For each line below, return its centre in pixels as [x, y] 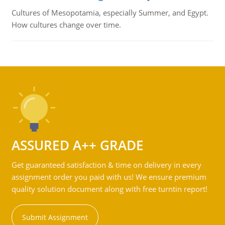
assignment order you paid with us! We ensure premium [109, 177]
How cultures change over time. [66, 25]
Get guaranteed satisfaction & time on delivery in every [106, 165]
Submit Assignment [55, 217]
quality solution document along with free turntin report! [109, 189]
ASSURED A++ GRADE [77, 145]
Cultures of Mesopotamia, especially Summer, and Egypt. [110, 13]
